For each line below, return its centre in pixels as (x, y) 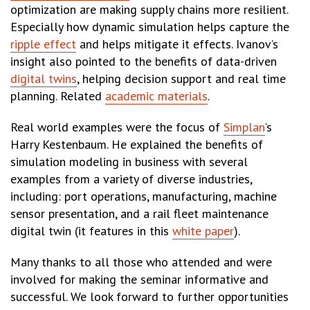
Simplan (244, 127)
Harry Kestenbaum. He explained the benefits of (137, 145)
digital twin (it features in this (91, 231)
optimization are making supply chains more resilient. (149, 10)
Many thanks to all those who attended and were (141, 262)
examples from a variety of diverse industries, (131, 179)
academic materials (156, 96)
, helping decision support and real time (181, 79)
